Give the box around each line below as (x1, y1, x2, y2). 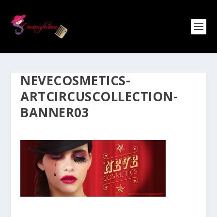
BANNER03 (20, 104, 90, 121)
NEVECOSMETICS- (20, 72, 131, 89)
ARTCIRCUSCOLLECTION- (20, 88, 178, 105)
